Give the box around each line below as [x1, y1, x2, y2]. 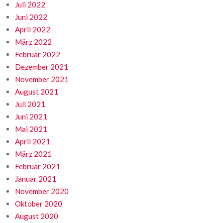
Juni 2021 [15, 112, 47, 121]
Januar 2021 [15, 174, 56, 184]
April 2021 [15, 137, 50, 146]
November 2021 [15, 75, 69, 84]
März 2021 [15, 149, 52, 159]
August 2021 [15, 87, 58, 97]
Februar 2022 [15, 50, 60, 59]
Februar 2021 [15, 162, 60, 171]
